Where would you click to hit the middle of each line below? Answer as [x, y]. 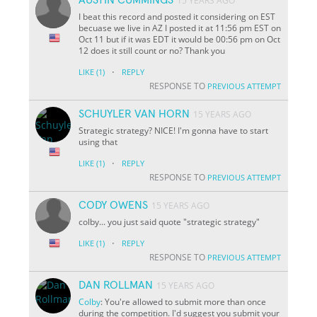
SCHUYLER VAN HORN [134, 114]
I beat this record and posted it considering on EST [177, 16]
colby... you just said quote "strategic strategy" [169, 221]
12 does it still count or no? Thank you [152, 50]
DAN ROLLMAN [116, 285]
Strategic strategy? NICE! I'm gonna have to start [174, 130]
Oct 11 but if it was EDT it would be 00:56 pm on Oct [180, 39]
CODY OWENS [114, 205]
